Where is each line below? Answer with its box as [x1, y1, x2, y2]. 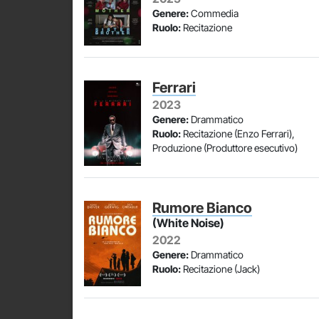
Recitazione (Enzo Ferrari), [181, 127, 295, 140]
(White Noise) [152, 216, 224, 230]
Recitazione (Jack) [181, 263, 260, 275]
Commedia [189, 7, 239, 19]
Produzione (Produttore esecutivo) [152, 142, 298, 154]
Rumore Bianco [152, 199, 252, 216]
